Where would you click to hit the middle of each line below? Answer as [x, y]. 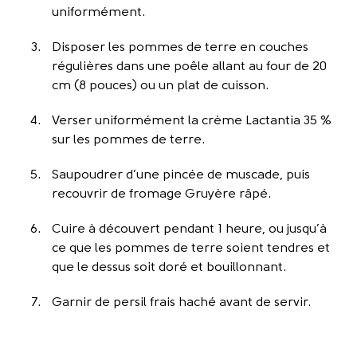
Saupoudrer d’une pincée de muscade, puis [181, 175]
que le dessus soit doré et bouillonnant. [169, 268]
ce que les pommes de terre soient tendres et [191, 249]
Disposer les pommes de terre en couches [180, 48]
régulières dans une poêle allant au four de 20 [189, 67]
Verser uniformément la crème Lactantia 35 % [192, 121]
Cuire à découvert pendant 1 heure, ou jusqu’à [189, 229]
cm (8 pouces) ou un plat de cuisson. [160, 86]
